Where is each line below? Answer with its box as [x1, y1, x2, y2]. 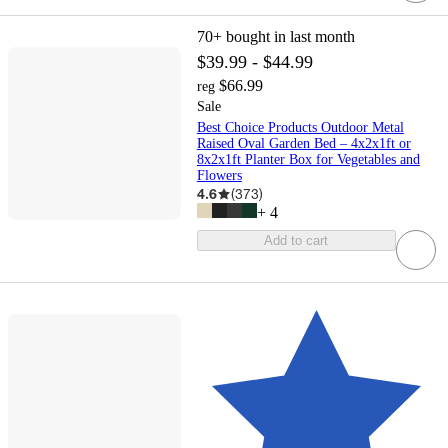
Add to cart [264, 233, 329, 249]
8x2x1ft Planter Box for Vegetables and [196, 152, 420, 168]
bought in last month [225, 28, 355, 46]
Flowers [196, 168, 242, 184]
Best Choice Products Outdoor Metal [196, 120, 404, 136]
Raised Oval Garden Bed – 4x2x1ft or [196, 136, 411, 152]
